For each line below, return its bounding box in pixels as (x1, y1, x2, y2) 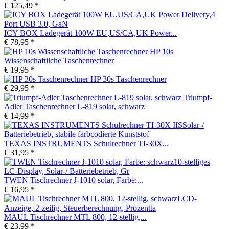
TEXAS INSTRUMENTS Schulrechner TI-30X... (4, 139, 169, 148)
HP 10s (150, 47, 173, 56)
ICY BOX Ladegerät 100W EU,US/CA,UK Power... (4, 28, 177, 37)
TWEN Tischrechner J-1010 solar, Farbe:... (4, 175, 143, 185)
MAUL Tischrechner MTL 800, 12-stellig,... (4, 212, 147, 221)
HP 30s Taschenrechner (90, 74, 167, 83)
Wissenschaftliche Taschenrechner (4, 56, 114, 65)
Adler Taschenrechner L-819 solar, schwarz (4, 102, 145, 111)
